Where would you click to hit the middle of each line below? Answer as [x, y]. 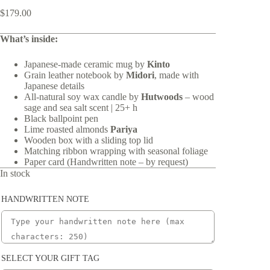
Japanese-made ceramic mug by [86, 64]
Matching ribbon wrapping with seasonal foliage [116, 151]
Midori [140, 75]
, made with [177, 75]
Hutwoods [162, 96]
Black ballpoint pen [61, 118]
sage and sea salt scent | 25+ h [81, 107]
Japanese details [54, 86]
